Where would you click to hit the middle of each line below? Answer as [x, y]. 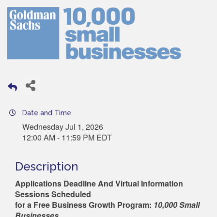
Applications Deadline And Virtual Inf [83, 183]
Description [47, 166]
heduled [76, 194]
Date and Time [47, 113]
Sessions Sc [38, 194]
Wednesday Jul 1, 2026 [63, 126]
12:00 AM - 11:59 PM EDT [67, 137]
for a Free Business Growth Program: [84, 204]
